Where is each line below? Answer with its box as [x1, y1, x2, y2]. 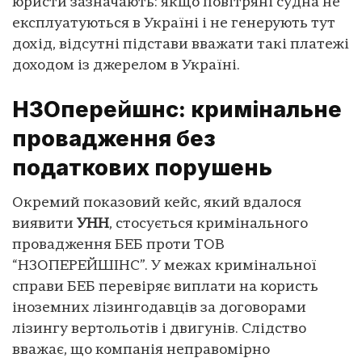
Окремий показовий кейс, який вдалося [12, 196, 301, 212]
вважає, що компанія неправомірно [12, 343, 270, 359]
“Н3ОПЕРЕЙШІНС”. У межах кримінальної [12, 259, 317, 275]
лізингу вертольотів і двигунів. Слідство [12, 322, 306, 338]
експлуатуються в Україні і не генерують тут [12, 16, 335, 32]
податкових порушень [12, 154, 272, 181]
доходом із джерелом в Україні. [12, 58, 240, 74]
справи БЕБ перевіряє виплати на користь [12, 280, 318, 296]
